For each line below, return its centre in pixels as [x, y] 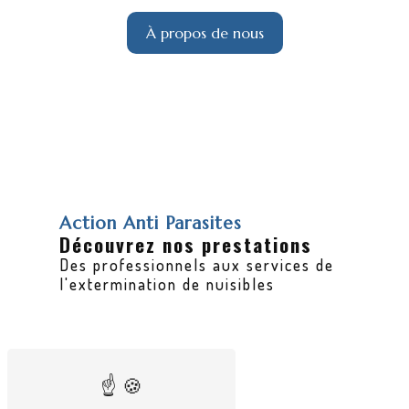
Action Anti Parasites [151, 223]
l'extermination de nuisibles [168, 284]
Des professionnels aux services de [197, 265]
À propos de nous [204, 33]
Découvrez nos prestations [186, 245]
